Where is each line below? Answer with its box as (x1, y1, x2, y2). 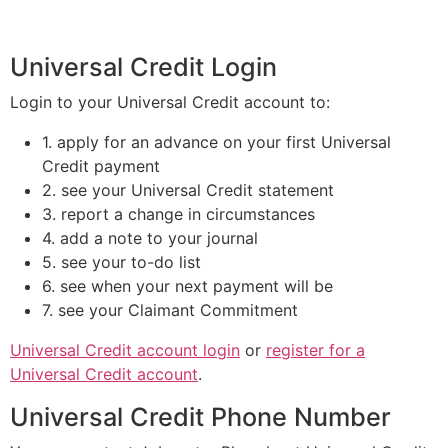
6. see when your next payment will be (42, 276, 333, 297)
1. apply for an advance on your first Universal (42, 132, 391, 153)
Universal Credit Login (10, 52, 277, 83)
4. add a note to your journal (42, 228, 258, 249)
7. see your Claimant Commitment (42, 300, 298, 321)
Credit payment (42, 156, 160, 177)
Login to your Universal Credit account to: (10, 92, 330, 113)
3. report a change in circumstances (42, 204, 315, 225)
